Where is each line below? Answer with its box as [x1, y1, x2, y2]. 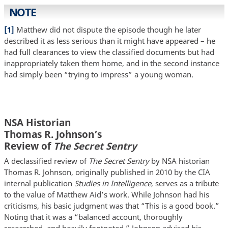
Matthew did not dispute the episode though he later [14, 24, 201, 35]
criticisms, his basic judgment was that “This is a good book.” [4, 201, 219, 211]
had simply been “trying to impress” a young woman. [4, 69, 193, 79]
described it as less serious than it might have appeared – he [4, 35, 215, 46]
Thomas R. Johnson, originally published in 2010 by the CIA [4, 167, 210, 177]
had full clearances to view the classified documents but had [4, 46, 214, 57]
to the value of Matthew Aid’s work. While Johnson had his [4, 189, 209, 199]
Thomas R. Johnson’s [4, 127, 102, 140]
